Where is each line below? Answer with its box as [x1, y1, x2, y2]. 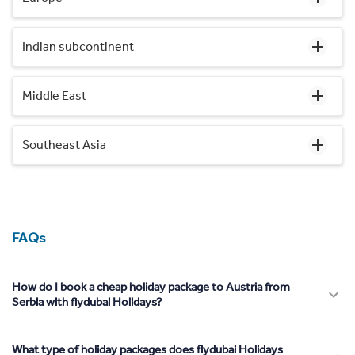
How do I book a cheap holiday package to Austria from [12, 279, 290, 294]
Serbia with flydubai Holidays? [12, 294, 162, 309]
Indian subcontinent [22, 38, 134, 54]
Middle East [22, 87, 86, 103]
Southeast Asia [22, 136, 106, 152]
